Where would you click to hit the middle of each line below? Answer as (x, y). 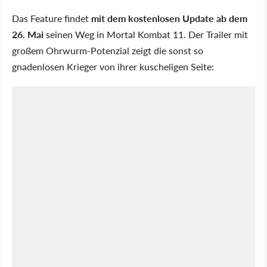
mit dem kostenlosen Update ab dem (169, 18)
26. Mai (28, 34)
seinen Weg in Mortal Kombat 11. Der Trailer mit (146, 34)
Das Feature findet (52, 18)
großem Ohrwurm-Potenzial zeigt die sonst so (108, 50)
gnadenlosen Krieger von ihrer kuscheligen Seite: (113, 66)
